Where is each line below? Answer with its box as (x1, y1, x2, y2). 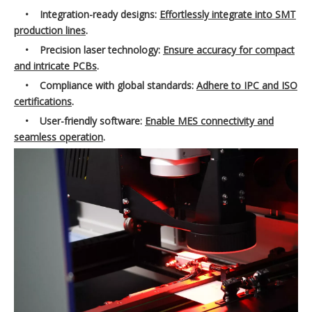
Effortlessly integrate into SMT (159, 8, 296, 22)
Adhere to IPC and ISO (196, 79, 297, 93)
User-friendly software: (40, 114, 145, 128)
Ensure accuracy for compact (163, 43, 295, 57)
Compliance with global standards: (40, 79, 196, 93)
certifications (14, 95, 72, 109)
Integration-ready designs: (40, 8, 159, 22)
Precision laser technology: (40, 43, 163, 57)
